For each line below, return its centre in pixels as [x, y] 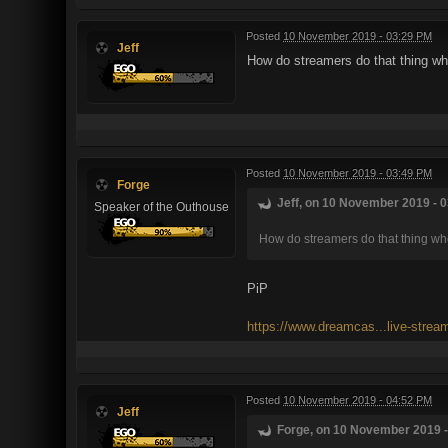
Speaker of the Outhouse [161, 206]
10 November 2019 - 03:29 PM [357, 35]
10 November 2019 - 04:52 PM [357, 399]
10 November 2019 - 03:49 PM [357, 172]
